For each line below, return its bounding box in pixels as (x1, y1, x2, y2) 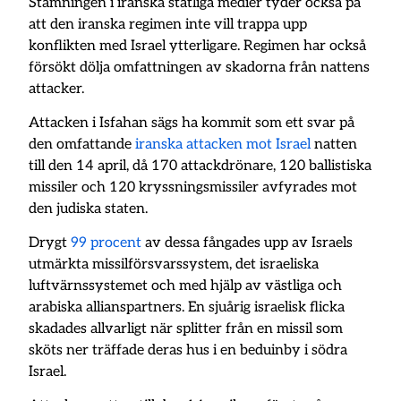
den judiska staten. (29, 200, 149, 218)
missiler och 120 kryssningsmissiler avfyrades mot (29, 178, 358, 196)
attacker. (29, 80, 85, 98)
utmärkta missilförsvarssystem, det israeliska (29, 255, 320, 273)
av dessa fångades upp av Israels (141, 234, 354, 252)
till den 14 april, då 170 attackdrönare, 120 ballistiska (29, 157, 372, 175)
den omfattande (29, 135, 136, 153)
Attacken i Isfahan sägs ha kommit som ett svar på (29, 114, 355, 132)
